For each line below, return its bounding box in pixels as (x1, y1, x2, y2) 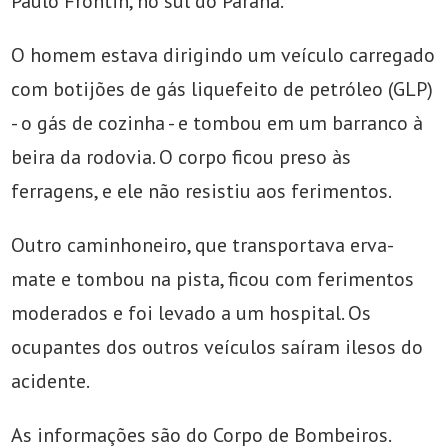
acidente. (11, 367, 91, 394)
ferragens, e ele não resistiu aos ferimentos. (11, 177, 393, 204)
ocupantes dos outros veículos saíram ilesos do (11, 333, 424, 360)
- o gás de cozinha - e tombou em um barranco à (11, 109, 424, 136)
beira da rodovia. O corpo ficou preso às (11, 143, 352, 170)
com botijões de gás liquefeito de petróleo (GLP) (11, 75, 434, 102)
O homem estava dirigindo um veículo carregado (11, 41, 436, 68)
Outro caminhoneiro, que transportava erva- (11, 231, 395, 258)
